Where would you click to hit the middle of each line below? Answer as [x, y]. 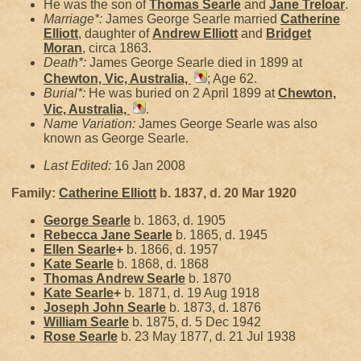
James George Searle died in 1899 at [196, 62]
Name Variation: [91, 124]
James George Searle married [193, 19]
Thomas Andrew [95, 278]
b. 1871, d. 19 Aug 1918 [190, 293]
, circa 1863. [117, 48]
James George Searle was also [228, 124]
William [67, 322]
